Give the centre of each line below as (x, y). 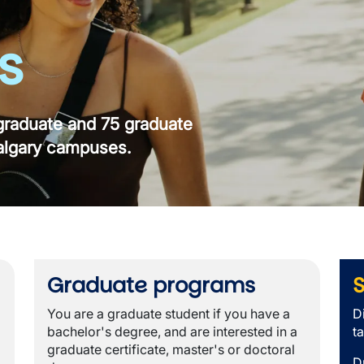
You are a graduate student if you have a (168, 314)
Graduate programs (151, 285)
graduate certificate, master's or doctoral (171, 349)
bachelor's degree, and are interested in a (172, 331)
